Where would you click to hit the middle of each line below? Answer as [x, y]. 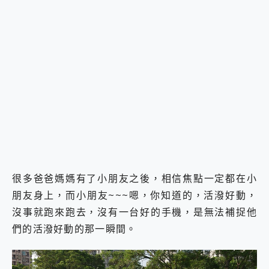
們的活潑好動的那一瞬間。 [74, 229]
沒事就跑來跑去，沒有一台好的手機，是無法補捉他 [134, 212]
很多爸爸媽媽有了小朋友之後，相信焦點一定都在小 [134, 179]
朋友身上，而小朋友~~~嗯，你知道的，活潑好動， [134, 195]
